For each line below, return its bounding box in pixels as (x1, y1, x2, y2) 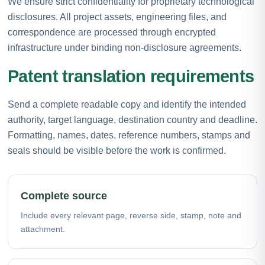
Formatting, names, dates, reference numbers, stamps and (8, 130, 250, 140)
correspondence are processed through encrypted (8, 27, 216, 37)
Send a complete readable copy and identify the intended (8, 99, 246, 109)
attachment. (21, 224, 65, 234)
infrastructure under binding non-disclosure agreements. (8, 42, 241, 53)
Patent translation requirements (8, 66, 254, 86)
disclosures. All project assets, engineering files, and (8, 11, 227, 22)
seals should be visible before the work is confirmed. (8, 145, 226, 156)
